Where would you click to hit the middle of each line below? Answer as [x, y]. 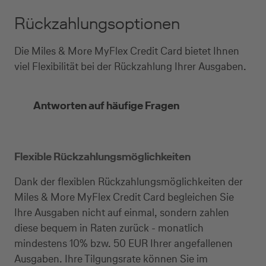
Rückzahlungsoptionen [97, 23]
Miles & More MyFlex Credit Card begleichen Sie [124, 197]
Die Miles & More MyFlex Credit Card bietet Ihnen [127, 51]
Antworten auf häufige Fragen [106, 105]
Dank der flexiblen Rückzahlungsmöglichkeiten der [129, 181]
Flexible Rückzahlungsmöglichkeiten [102, 156]
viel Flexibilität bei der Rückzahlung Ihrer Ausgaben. [130, 66]
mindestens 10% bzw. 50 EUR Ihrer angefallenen [123, 243]
